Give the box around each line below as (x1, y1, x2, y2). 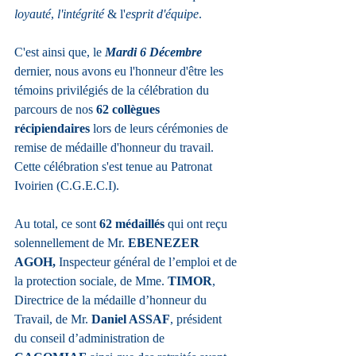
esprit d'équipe (126, 7, 199, 21)
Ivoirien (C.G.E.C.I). (14, 179, 122, 193)
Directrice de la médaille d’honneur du (14, 293, 210, 308)
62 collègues (96, 103, 163, 117)
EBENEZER (128, 236, 203, 250)
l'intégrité (57, 7, 104, 21)
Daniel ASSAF (91, 312, 170, 327)
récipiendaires (14, 122, 90, 136)
